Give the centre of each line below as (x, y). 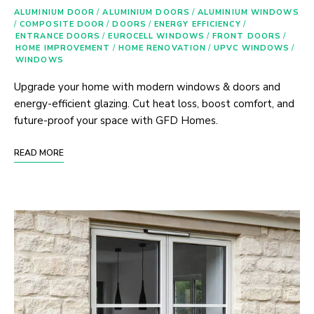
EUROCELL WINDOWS (157, 36)
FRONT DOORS (247, 36)
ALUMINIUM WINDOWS (248, 12)
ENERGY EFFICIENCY (197, 24)
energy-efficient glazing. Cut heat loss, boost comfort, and (154, 103)
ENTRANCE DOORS (58, 36)
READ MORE (39, 152)
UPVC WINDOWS (252, 48)
